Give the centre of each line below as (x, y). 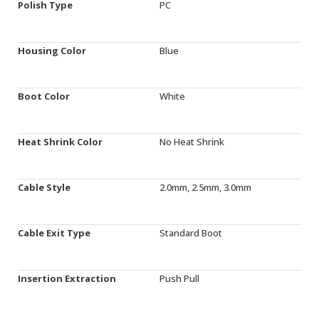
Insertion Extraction (67, 278)
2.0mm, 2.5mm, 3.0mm (205, 187)
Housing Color (52, 50)
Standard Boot (191, 232)
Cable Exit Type (54, 232)
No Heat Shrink (192, 141)
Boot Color (44, 96)
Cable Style (44, 187)
